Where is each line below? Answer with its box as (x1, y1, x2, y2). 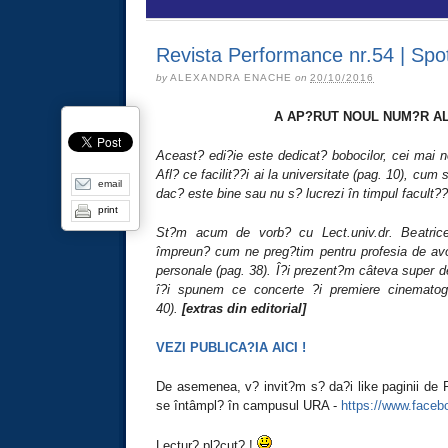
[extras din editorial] (182, 300, 306, 316)
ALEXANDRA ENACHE (170, 71, 292, 83)
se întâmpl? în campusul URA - (156, 397, 341, 413)
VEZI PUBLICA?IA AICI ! (156, 339, 306, 355)
